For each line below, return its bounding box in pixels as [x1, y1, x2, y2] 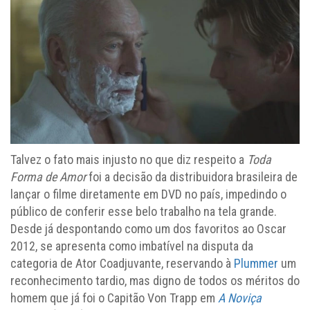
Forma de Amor [10, 170, 86, 185]
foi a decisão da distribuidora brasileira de [86, 170, 298, 185]
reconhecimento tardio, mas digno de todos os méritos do [10, 273, 300, 289]
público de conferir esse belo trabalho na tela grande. [10, 204, 277, 219]
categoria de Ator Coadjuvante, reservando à [10, 256, 234, 271]
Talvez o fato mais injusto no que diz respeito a [10, 152, 247, 167]
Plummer [234, 256, 281, 271]
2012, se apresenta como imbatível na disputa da [10, 239, 253, 254]
